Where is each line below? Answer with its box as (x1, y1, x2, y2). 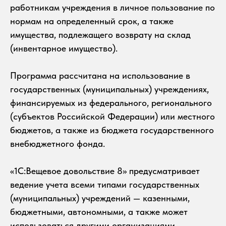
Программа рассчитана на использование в (10, 70, 190, 81)
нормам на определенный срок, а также (10, 15, 174, 26)
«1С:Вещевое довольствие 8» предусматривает (10, 165, 200, 176)
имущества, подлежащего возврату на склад (10, 29, 191, 40)
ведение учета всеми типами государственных (10, 179, 199, 190)
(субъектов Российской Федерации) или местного (10, 110, 215, 122)
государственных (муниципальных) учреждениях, (10, 83, 209, 94)
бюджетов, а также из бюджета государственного (10, 124, 214, 135)
